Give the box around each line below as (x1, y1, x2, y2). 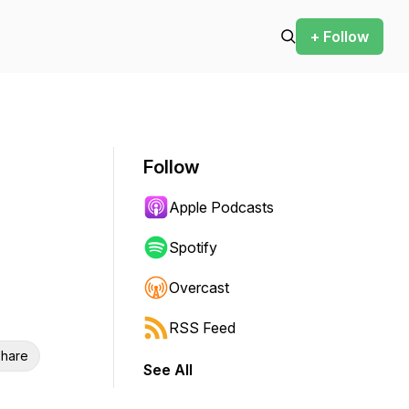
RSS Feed (169, 319, 236, 337)
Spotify (169, 238, 217, 257)
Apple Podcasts (169, 198, 274, 216)
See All (143, 361, 193, 379)
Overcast (169, 278, 229, 297)
